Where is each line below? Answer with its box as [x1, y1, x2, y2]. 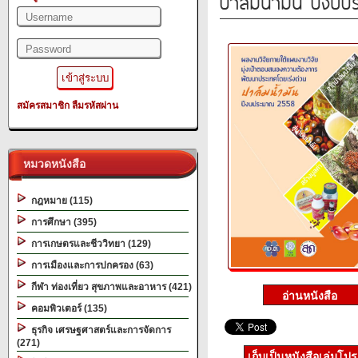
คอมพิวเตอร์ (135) [26, 303, 107, 314]
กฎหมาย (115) [26, 195, 93, 206]
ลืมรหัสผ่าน [72, 100, 118, 111]
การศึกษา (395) [26, 217, 97, 228]
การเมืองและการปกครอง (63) [26, 260, 153, 271]
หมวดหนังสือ [17, 157, 86, 170]
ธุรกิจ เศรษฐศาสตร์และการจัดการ [26, 324, 171, 336]
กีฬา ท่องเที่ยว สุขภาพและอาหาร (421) [26, 281, 192, 292]
